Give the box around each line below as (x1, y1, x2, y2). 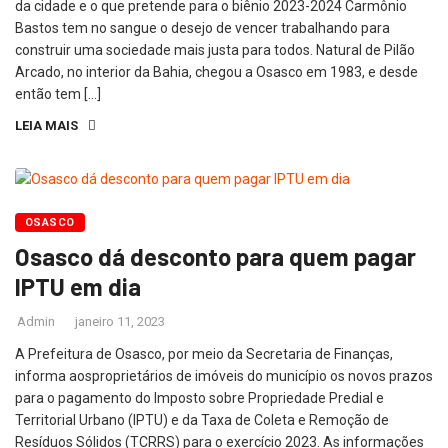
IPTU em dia (15, 272, 141, 302)
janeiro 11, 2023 (75, 314, 165, 330)
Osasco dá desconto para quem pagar (15, 242, 416, 272)
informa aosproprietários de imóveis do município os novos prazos (15, 368, 433, 385)
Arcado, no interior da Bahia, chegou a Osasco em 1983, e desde (15, 64, 418, 80)
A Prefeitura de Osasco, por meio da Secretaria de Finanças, (15, 346, 393, 363)
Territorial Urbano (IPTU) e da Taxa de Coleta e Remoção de (15, 412, 389, 429)
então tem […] (15, 86, 101, 102)
